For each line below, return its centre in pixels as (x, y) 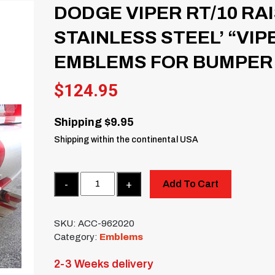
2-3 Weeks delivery (104, 264)
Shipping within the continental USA (126, 139)
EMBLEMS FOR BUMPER (164, 62)
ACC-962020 (107, 224)
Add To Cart (190, 184)
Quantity (72, 178)
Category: (77, 237)
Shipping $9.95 (94, 122)
